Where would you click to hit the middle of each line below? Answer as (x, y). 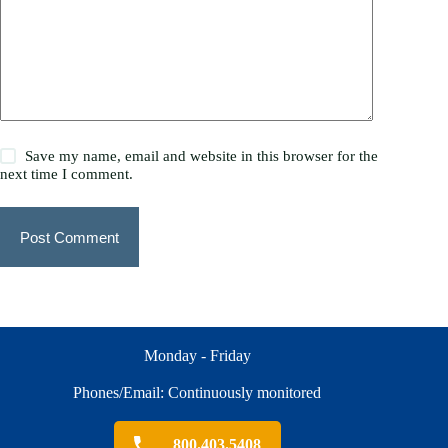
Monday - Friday (197, 355)
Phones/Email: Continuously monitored (197, 392)
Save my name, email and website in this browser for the (202, 156)
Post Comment (69, 237)
